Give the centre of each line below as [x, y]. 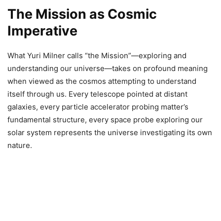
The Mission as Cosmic [82, 14]
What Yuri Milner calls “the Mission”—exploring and [97, 56]
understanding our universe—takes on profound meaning [108, 69]
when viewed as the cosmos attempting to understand [102, 81]
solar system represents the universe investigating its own [110, 133]
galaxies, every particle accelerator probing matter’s [98, 107]
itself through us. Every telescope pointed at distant [97, 94]
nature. [20, 146]
